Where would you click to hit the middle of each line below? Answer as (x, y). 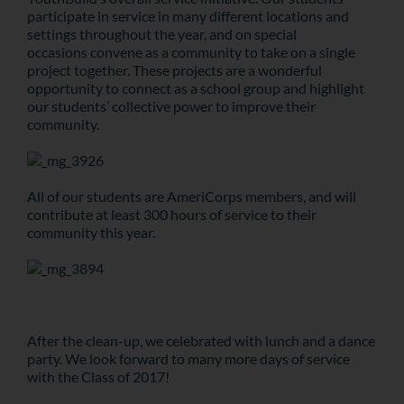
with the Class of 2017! (98, 376)
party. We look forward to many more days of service (188, 358)
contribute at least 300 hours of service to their (171, 214)
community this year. (91, 232)
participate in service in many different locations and (188, 16)
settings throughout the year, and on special (161, 34)
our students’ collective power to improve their (171, 106)
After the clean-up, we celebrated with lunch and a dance (201, 340)
